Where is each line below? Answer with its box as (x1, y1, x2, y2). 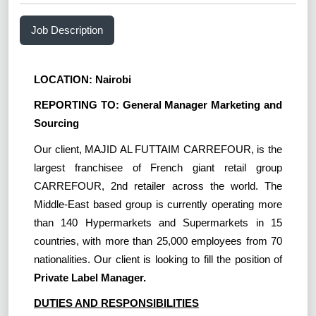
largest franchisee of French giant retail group (34, 161, 282, 174)
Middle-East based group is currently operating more (34, 197, 282, 210)
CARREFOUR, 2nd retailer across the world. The (34, 179, 282, 192)
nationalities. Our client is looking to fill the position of (34, 253, 282, 265)
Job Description (31, 23, 103, 36)
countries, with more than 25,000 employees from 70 (34, 234, 282, 247)
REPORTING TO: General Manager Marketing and (34, 99, 282, 111)
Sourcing (34, 117, 79, 130)
